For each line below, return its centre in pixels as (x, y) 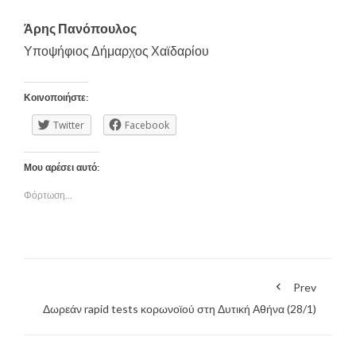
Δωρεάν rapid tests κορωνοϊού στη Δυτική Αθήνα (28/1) (180, 309)
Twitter (69, 126)
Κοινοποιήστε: (56, 98)
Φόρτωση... (48, 195)
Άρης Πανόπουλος (80, 29)
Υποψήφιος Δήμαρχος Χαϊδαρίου (116, 51)
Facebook (147, 126)
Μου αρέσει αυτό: (62, 168)
